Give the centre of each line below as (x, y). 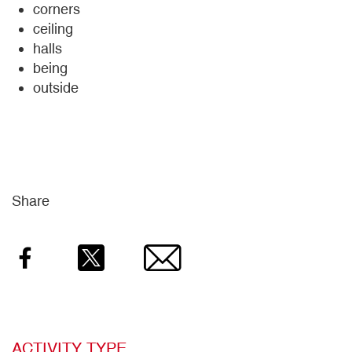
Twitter (119, 258)
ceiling (53, 29)
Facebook (62, 258)
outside (56, 88)
